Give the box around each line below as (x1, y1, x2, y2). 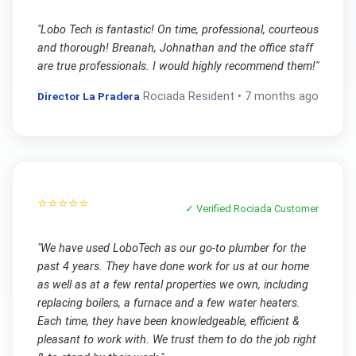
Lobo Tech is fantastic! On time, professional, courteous (40, 22, 319, 37)
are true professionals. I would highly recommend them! (37, 59, 315, 73)
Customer (272, 203, 319, 215)
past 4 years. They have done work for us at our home (37, 259, 309, 273)
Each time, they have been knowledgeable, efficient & (37, 314, 300, 328)
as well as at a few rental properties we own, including (37, 277, 308, 292)
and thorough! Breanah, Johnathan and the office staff (37, 41, 313, 55)
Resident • (185, 90, 246, 103)
